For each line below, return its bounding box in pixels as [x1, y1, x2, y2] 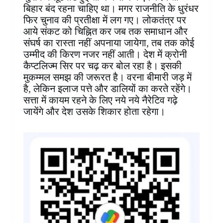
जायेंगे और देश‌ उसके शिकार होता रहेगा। [23, 106, 165, 117]
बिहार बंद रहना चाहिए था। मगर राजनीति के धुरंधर [23, 3, 199, 14]
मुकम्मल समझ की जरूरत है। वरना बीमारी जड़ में [23, 72, 192, 83]
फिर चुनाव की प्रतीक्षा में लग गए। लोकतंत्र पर [23, 14, 186, 26]
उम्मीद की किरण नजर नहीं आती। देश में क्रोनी [23, 49, 187, 60]
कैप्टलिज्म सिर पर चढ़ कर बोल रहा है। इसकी [23, 60, 182, 72]
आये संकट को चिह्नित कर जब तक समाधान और [23, 26, 188, 37]
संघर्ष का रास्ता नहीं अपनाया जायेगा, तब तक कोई [23, 37, 194, 49]
